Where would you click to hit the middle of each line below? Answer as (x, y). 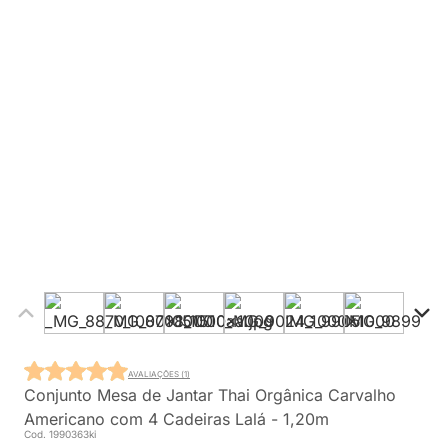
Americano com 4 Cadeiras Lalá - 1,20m (176, 419)
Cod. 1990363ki (60, 434)
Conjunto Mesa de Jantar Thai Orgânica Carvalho (210, 395)
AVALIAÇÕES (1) (159, 373)
